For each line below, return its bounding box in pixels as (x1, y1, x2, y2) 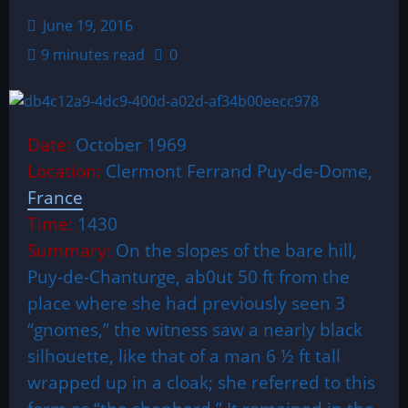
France (27, 186, 83, 209)
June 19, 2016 (39, 15, 133, 36)
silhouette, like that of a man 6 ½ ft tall (27, 344, 341, 367)
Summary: (27, 239, 116, 261)
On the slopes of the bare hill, (116, 239, 357, 261)
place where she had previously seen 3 (27, 291, 345, 314)
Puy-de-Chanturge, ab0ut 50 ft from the (27, 265, 350, 288)
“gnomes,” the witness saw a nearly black (27, 318, 362, 341)
